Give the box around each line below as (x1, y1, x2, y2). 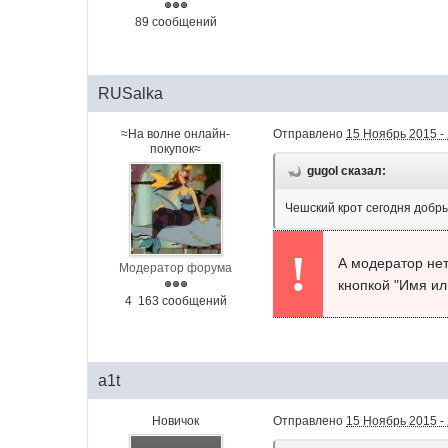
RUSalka (98, 85, 164, 103)
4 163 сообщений (124, 294, 227, 309)
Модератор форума (119, 261, 233, 276)
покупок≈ (150, 142, 202, 157)
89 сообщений (134, 15, 217, 30)
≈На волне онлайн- (121, 127, 231, 142)
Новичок (152, 414, 200, 429)
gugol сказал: (307, 164, 387, 179)
